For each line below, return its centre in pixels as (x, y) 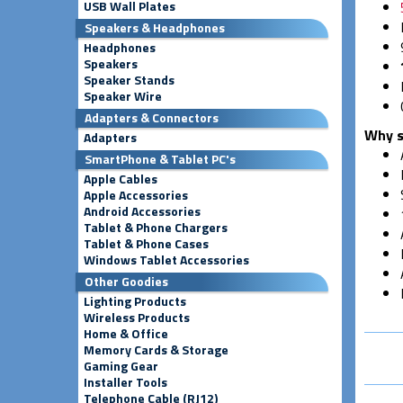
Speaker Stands (129, 80)
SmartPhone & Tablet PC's (160, 159)
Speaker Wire (123, 96)
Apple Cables (121, 179)
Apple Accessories (136, 195)
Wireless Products (137, 317)
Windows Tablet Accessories (166, 260)
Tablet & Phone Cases (146, 243)
